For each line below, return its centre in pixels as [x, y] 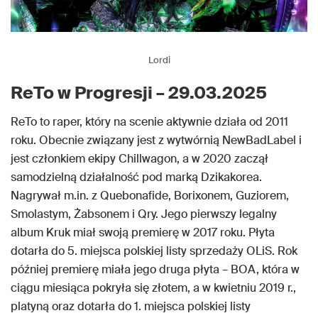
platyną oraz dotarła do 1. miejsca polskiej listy [131, 306]
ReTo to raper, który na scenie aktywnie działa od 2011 [149, 121]
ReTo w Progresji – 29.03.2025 [139, 92]
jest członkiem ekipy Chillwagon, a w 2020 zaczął [139, 158]
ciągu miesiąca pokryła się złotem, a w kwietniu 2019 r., [153, 287]
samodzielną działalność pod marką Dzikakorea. [136, 177]
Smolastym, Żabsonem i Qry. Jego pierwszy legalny [144, 214]
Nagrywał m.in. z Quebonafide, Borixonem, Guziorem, [150, 195]
